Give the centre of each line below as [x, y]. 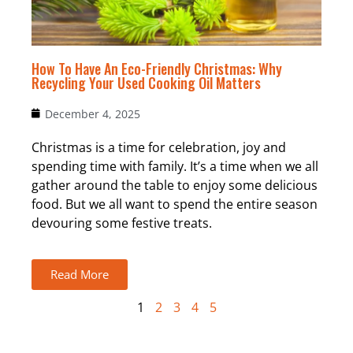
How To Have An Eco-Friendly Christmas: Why [157, 68]
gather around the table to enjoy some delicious [175, 185]
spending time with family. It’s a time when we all [175, 166]
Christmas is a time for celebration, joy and [159, 147]
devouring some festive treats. [122, 223]
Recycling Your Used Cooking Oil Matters [146, 82]
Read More [80, 275]
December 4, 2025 [93, 113]
